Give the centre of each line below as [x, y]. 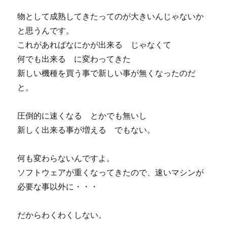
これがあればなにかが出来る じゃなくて [94, 45]
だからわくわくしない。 [62, 215]
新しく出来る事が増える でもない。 [86, 130]
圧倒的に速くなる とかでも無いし [82, 116]
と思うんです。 [46, 30]
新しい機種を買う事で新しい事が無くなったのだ [107, 73]
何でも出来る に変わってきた [74, 59]
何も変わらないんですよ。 [66, 158]
